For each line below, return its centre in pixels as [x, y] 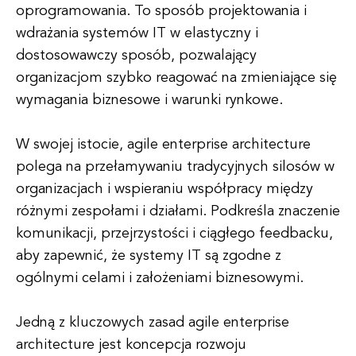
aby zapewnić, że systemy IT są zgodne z [149, 256]
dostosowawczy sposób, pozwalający [136, 56]
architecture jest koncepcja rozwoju [131, 345]
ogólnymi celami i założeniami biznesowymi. [160, 278]
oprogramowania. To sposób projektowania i [161, 11]
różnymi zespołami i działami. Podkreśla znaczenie [178, 211]
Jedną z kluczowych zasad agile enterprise [153, 323]
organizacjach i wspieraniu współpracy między [164, 189]
